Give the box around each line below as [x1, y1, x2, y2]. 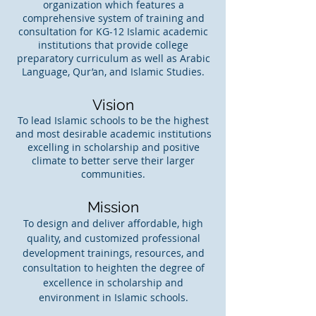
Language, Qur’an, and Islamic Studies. [22, 65, 205, 78]
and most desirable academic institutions [15, 127, 212, 140]
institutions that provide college [38, 38, 188, 51]
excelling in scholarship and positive [27, 140, 200, 154]
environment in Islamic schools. [38, 291, 188, 304]
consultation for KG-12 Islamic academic [18, 25, 208, 38]
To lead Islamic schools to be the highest [18, 114, 209, 127]
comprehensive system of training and [22, 11, 205, 25]
